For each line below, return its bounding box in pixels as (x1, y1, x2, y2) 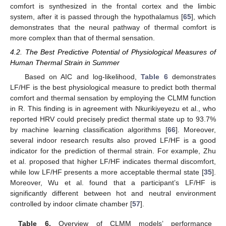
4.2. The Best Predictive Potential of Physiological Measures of (10, 48, 216, 56)
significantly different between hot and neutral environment (10, 189, 216, 198)
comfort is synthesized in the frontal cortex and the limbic (10, 2, 216, 11)
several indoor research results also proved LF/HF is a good (10, 136, 216, 145)
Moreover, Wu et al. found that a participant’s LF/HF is (10, 179, 216, 187)
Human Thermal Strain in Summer (10, 59, 120, 67)
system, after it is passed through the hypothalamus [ (10, 13, 183, 21)
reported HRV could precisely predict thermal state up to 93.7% (10, 115, 216, 124)
